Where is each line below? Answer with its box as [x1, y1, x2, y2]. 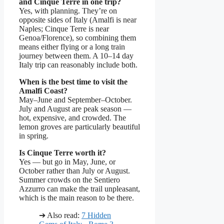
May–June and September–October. [19, 95, 132, 104]
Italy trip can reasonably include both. [19, 60, 137, 69]
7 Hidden [81, 211, 111, 220]
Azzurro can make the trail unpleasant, [19, 184, 140, 193]
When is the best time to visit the [19, 77, 127, 86]
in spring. [19, 131, 48, 140]
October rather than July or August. [19, 166, 130, 175]
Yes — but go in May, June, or [19, 157, 115, 166]
